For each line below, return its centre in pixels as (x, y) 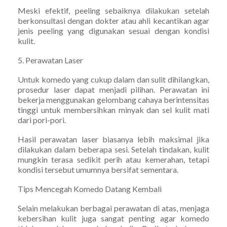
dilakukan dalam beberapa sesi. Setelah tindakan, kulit (113, 149)
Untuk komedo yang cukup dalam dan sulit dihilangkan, (113, 79)
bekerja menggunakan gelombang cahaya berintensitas (113, 99)
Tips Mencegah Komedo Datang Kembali (90, 188)
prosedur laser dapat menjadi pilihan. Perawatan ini (113, 89)
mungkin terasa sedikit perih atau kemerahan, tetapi (113, 159)
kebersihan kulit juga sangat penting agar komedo (113, 218)
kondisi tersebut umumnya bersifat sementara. (98, 169)
